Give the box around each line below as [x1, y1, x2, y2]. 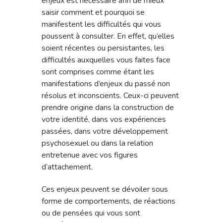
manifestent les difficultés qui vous [42, 19, 161, 30]
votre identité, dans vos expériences [42, 114, 166, 125]
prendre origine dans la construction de [42, 102, 174, 113]
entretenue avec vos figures [42, 150, 138, 161]
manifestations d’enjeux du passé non [42, 78, 170, 90]
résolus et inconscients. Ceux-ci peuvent [42, 90, 179, 102]
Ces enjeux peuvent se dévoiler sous [42, 183, 168, 195]
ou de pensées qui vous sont [42, 207, 140, 219]
